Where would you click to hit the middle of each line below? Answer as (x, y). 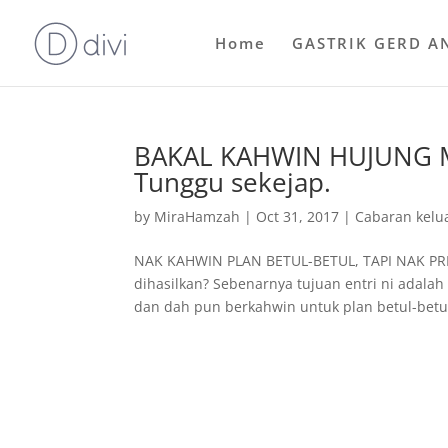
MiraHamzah (197, 216)
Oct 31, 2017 (298, 216)
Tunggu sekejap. (233, 182)
